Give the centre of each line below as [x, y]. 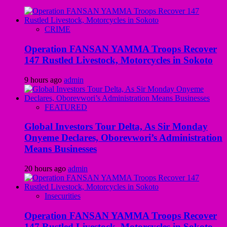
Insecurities [63, 196]
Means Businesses [61, 149]
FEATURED [66, 107]
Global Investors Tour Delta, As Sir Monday [116, 127]
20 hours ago [46, 169]
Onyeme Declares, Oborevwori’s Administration [123, 138]
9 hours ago [44, 80]
